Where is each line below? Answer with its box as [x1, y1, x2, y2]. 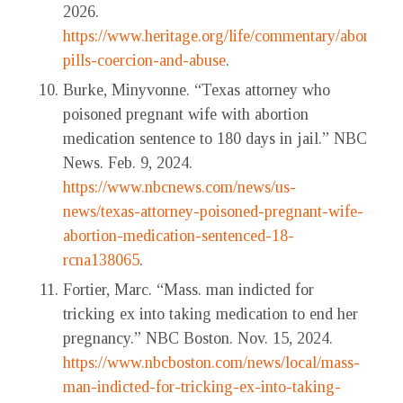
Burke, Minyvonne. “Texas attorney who [63, 81, 330, 100]
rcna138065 [63, 251, 139, 270]
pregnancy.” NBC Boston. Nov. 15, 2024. [63, 329, 333, 348]
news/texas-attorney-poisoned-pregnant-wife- [63, 202, 363, 221]
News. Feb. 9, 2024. [63, 154, 193, 173]
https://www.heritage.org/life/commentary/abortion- [63, 27, 400, 46]
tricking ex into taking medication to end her [63, 305, 358, 324]
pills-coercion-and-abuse [63, 51, 226, 70]
